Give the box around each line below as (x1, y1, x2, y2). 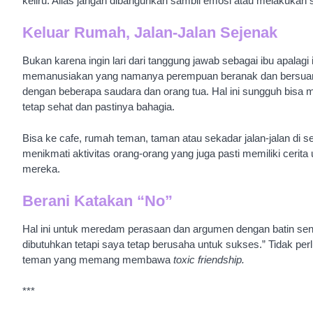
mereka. (22, 162, 60, 175)
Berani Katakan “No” (22, 192, 173, 210)
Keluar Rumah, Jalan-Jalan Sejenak (22, 24, 277, 42)
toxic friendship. (173, 254, 247, 266)
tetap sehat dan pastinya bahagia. (22, 101, 175, 113)
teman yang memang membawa (22, 254, 173, 266)
